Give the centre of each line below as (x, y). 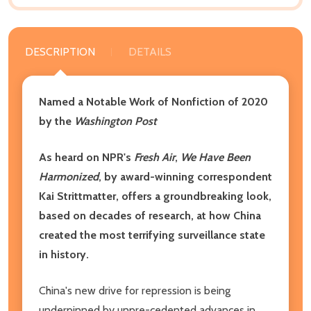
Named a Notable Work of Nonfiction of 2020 (153, 101)
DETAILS (150, 51)
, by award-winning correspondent (185, 176)
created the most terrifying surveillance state (152, 235)
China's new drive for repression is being (135, 290)
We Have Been (216, 157)
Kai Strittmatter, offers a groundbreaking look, (155, 196)
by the (57, 121)
